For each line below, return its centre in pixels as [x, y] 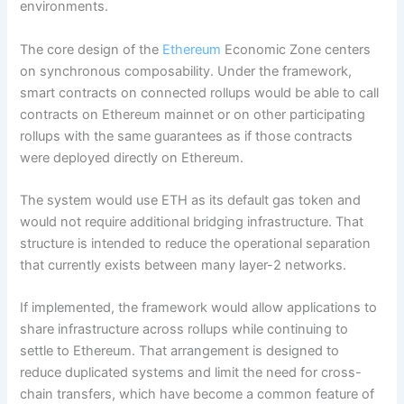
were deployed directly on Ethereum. [134, 157]
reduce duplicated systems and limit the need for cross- [191, 373]
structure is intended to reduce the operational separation [196, 243]
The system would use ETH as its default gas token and [191, 200]
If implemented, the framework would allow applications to [199, 308]
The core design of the [90, 49]
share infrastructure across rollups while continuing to [184, 330]
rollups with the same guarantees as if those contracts [187, 136]
